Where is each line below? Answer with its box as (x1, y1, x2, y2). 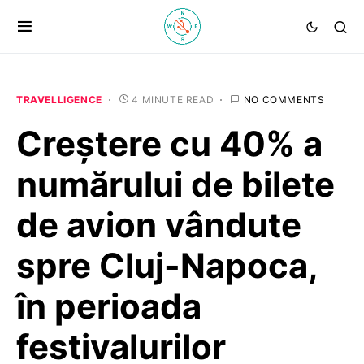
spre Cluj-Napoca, (16, 245, 318, 286)
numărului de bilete (16, 163, 335, 205)
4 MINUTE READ (132, 93, 214, 106)
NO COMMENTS (243, 93, 325, 106)
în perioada (16, 285, 201, 327)
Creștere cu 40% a (16, 123, 323, 164)
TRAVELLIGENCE (16, 93, 102, 106)
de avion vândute (16, 204, 301, 245)
